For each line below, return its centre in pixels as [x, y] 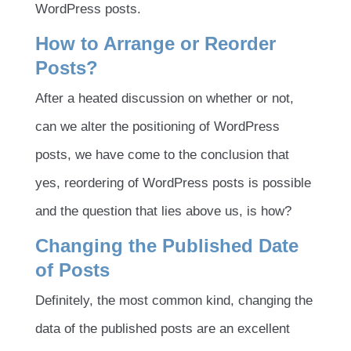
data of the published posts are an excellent [163, 329]
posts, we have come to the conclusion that [162, 154]
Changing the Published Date [167, 245]
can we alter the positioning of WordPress [157, 126]
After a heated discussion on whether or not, [165, 98]
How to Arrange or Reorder [156, 43]
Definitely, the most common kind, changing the [174, 301]
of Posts [72, 270]
